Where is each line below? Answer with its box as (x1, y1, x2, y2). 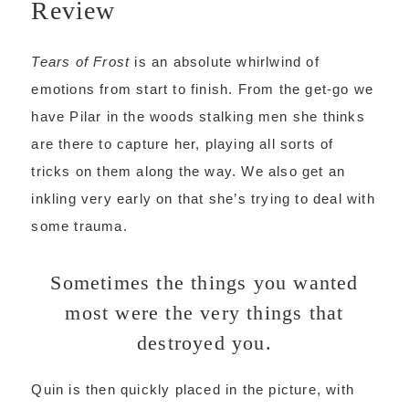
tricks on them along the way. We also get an (31, 163, 346, 179)
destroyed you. (137, 331, 272, 354)
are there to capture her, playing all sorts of (31, 136, 334, 152)
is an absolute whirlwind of (130, 54, 320, 69)
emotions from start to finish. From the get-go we (31, 81, 374, 97)
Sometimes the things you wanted (50, 271, 359, 294)
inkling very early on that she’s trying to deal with (31, 191, 375, 206)
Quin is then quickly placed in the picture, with (31, 382, 354, 397)
